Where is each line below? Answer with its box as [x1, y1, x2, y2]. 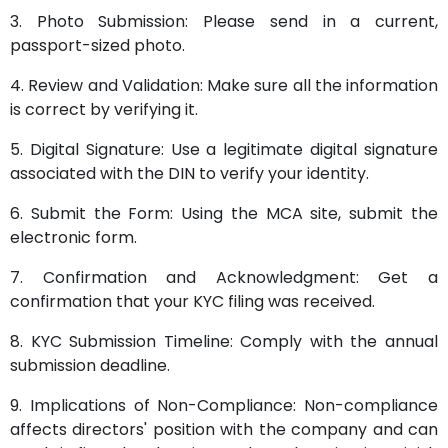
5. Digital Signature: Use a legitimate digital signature [10, 138, 438, 161]
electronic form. [10, 226, 137, 249]
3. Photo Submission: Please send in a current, [10, 10, 438, 33]
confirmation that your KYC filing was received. [10, 290, 375, 313]
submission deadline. [10, 354, 170, 377]
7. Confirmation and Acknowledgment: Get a [10, 266, 438, 289]
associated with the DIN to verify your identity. [10, 162, 369, 185]
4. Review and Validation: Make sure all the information [10, 74, 438, 97]
